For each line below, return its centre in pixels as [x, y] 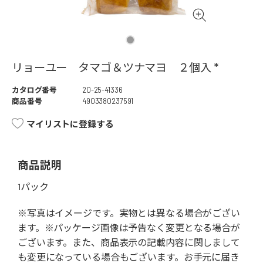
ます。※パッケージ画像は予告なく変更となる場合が [129, 228]
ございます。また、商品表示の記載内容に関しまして [129, 242]
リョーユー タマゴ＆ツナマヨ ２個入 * [115, 68]
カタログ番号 [35, 90]
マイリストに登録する [70, 124]
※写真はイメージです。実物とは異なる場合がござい [129, 213]
